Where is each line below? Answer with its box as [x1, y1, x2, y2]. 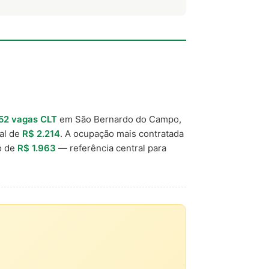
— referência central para [56, 142, 166, 154]
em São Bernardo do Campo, [57, 113, 181, 125]
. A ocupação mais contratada [60, 128, 184, 139]
